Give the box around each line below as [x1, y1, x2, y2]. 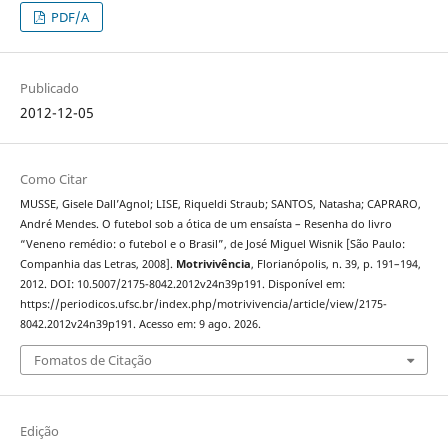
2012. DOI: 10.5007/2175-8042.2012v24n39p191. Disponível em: [19, 277, 345, 292]
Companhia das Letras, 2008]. [19, 257, 176, 272]
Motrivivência [175, 257, 251, 272]
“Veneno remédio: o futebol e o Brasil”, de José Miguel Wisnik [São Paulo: [19, 237, 405, 252]
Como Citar [19, 170, 87, 189]
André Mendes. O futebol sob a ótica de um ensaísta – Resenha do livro [19, 217, 392, 232]
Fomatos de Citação [33, 350, 152, 369]
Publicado [19, 79, 79, 98]
